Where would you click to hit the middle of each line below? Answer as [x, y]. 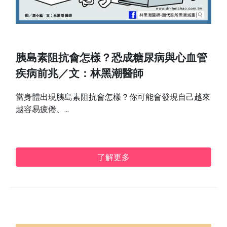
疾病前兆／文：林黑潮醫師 [80, 75]
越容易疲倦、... [43, 109]
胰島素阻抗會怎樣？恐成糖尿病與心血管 [112, 59]
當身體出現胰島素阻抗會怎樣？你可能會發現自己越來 [113, 97]
